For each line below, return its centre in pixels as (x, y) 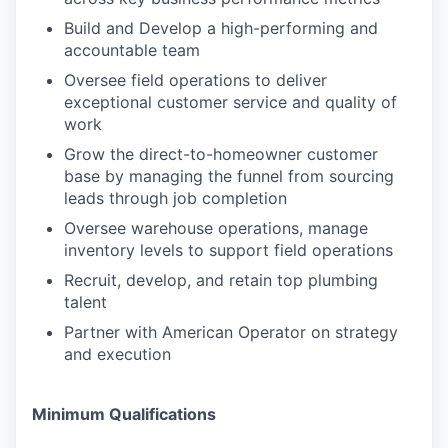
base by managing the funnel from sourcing (229, 175)
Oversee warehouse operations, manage (216, 227)
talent (85, 301)
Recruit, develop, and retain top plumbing (221, 279)
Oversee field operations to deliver (195, 79)
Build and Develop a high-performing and (221, 27)
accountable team (132, 49)
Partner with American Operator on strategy (231, 331)
